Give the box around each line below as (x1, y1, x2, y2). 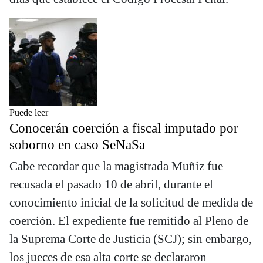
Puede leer (9, 107, 48, 118)
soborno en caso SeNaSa (9, 137, 145, 153)
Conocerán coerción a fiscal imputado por (9, 120, 238, 136)
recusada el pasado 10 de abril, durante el (9, 177, 213, 192)
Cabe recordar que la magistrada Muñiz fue (9, 159, 223, 174)
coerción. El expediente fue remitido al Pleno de (9, 214, 248, 228)
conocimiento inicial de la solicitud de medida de (9, 195, 253, 210)
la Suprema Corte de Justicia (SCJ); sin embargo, (9, 232, 252, 247)
